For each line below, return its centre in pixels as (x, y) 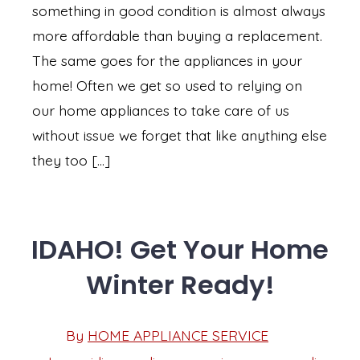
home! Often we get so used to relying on (167, 86)
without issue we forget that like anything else (180, 135)
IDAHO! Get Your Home (180, 250)
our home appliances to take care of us (161, 110)
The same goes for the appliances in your (167, 61)
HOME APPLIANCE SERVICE (178, 335)
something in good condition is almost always (179, 11)
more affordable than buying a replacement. (177, 36)
